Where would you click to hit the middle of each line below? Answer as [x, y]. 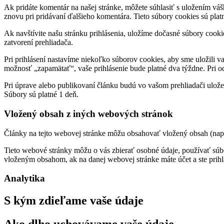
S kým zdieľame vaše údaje [74, 201]
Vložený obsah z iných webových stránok [88, 113]
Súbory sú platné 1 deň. [41, 94]
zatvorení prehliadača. [38, 42]
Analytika [24, 178]
